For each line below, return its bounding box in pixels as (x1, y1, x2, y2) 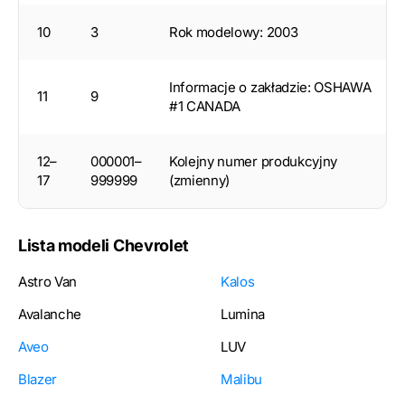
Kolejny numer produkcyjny (169, 152, 337, 170)
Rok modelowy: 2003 (169, 23, 298, 41)
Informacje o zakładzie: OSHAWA (169, 78, 372, 96)
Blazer (18, 370, 58, 388)
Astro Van (18, 272, 78, 290)
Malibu (221, 370, 263, 388)
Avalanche (18, 305, 82, 323)
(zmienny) (169, 171, 231, 189)
